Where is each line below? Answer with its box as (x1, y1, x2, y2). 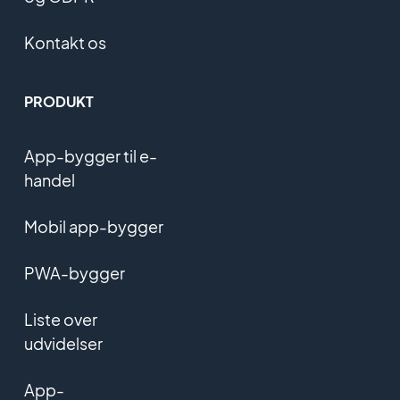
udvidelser (23, 333, 103, 354)
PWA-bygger (23, 262, 125, 284)
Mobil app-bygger (23, 216, 163, 237)
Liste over (23, 309, 97, 330)
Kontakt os (23, 32, 106, 54)
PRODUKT (23, 92, 94, 112)
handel (23, 170, 75, 191)
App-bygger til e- (23, 146, 157, 167)
